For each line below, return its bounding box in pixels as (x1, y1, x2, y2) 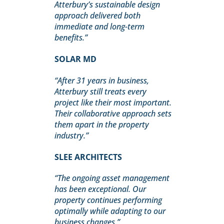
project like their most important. (54, 96, 172, 108)
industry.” (54, 129, 89, 141)
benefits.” (54, 32, 88, 43)
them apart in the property (54, 118, 149, 130)
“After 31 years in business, (54, 74, 149, 86)
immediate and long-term (54, 21, 145, 32)
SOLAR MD (54, 53, 97, 64)
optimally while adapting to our (54, 205, 166, 217)
